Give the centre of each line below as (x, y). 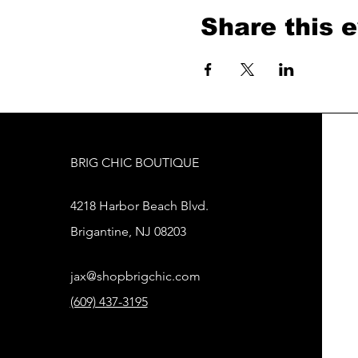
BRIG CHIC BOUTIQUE (134, 163)
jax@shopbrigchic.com (135, 276)
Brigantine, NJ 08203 (128, 231)
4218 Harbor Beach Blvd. (139, 206)
